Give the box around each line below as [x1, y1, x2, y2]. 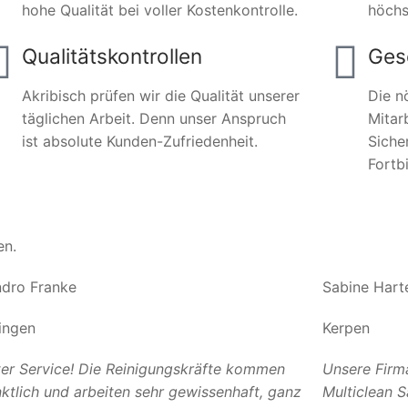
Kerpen [321, 318, 370, 337]
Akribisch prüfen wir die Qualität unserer [21, 86, 300, 105]
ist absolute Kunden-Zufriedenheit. [21, 131, 258, 150]
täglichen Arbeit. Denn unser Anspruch [21, 108, 286, 127]
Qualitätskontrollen [21, 44, 202, 69]
